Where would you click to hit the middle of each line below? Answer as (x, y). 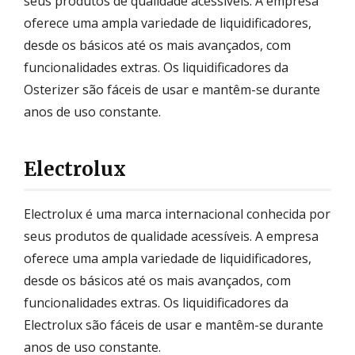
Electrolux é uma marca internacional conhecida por (177, 214)
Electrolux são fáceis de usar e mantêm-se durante (174, 324)
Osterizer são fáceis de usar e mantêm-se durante (172, 89)
